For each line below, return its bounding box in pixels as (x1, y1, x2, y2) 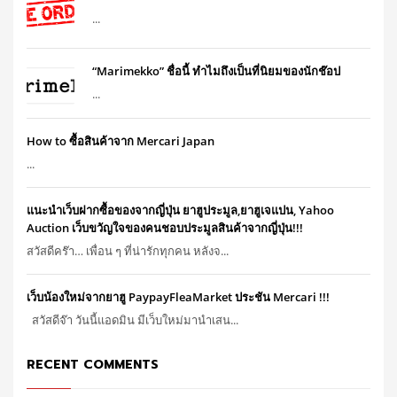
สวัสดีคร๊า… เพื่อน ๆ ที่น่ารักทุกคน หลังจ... (27, 242, 229, 259)
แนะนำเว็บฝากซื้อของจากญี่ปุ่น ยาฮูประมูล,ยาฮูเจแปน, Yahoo (27, 201, 334, 218)
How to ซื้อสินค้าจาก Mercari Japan (27, 132, 214, 149)
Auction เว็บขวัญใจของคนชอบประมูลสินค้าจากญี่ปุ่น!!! (27, 219, 303, 236)
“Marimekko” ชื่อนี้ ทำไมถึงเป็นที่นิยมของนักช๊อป (92, 63, 340, 80)
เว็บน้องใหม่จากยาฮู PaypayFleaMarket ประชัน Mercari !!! (27, 288, 330, 305)
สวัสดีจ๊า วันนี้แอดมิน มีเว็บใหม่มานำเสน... (27, 311, 238, 328)
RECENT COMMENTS (27, 354, 159, 374)
